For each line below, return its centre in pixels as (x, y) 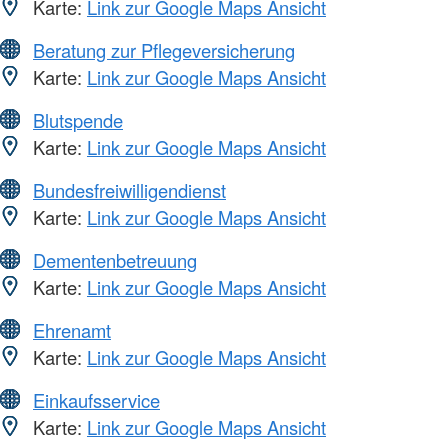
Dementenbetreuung (115, 259)
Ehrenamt (72, 329)
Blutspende (78, 119)
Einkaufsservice (96, 399)
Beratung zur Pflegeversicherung (164, 49)
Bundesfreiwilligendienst (129, 189)
